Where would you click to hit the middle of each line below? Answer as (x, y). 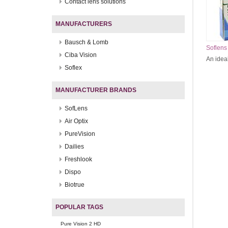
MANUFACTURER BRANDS (96, 90)
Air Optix (76, 121)
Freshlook (78, 159)
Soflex (73, 67)
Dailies (74, 146)
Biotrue (75, 184)
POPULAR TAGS (79, 207)
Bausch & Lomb (87, 42)
